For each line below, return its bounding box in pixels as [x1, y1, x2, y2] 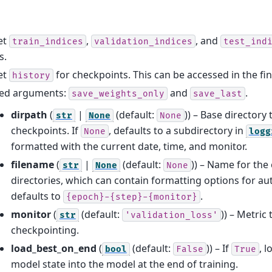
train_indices [12, 36, 83, 47]
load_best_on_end [10, 241, 97, 255]
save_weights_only [71, 88, 165, 99]
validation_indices [93, 36, 192, 47]
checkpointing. [10, 223, 79, 237]
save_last [192, 88, 242, 99]
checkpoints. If [10, 123, 81, 137]
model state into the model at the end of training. [10, 257, 238, 271]
